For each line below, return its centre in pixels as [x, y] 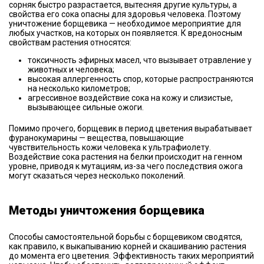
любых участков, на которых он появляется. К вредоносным [126, 33]
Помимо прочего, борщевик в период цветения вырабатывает [131, 128]
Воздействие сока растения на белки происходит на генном [126, 156]
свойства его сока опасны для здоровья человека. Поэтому [125, 14]
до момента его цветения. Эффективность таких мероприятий [131, 255]
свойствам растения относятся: [70, 42]
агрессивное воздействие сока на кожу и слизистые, [130, 98]
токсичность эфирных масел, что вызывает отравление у [140, 60]
